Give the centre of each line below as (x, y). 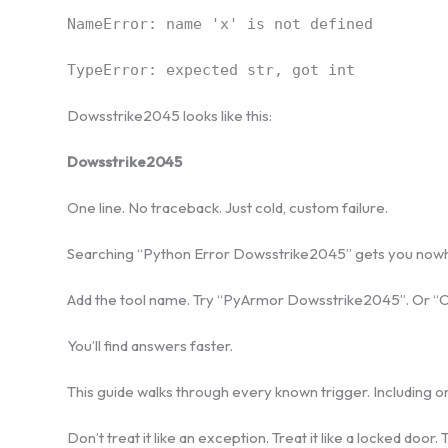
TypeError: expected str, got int (211, 69)
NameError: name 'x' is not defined (220, 23)
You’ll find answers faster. (150, 345)
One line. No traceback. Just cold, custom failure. (227, 207)
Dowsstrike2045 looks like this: (169, 115)
